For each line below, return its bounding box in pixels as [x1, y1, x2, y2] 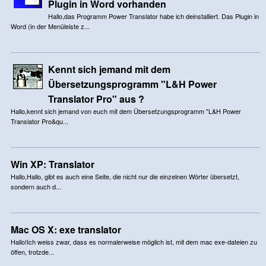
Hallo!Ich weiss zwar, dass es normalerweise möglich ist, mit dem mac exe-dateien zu [10, 236, 257, 246]
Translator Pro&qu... [10, 116, 68, 126]
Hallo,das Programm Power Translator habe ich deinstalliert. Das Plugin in [47, 11, 259, 21]
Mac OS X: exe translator [10, 222, 121, 236]
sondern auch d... [10, 181, 61, 191]
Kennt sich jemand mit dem [47, 62, 170, 76]
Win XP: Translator [10, 157, 94, 171]
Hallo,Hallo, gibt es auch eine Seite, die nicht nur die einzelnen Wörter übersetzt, [10, 171, 239, 181]
